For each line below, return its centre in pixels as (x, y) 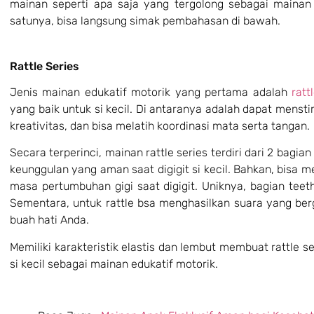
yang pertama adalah (233, 92)
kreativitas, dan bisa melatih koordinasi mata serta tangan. (161, 125)
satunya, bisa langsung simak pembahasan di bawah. (145, 21)
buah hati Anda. (49, 220)
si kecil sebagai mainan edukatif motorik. (114, 264)
